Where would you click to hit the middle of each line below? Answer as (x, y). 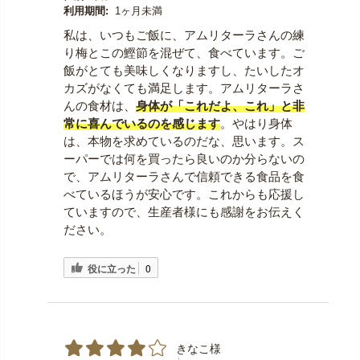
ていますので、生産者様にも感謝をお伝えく (184, 211)
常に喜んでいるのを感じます (141, 123)
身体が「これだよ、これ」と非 (220, 105)
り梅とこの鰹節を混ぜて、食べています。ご (184, 52)
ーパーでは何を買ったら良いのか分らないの (184, 158)
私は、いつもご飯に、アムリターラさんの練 (184, 35)
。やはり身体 (256, 123)
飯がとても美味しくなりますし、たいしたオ (184, 70)
